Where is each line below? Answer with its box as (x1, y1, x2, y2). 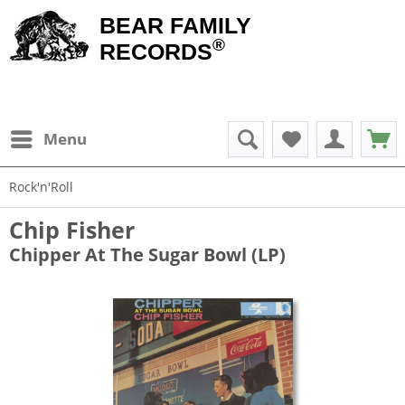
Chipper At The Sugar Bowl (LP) (9, 242, 286, 267)
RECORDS (99, 39, 212, 64)
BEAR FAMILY (99, 13, 251, 38)
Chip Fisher (9, 214, 135, 245)
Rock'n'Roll (9, 178, 73, 195)
